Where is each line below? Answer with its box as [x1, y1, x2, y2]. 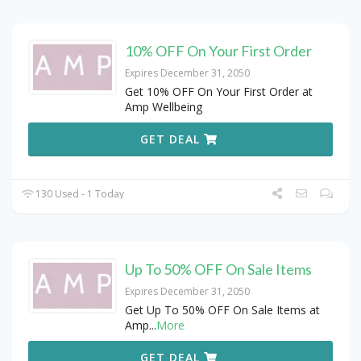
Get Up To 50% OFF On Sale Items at [125, 302, 320, 318]
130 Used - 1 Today [33, 187, 125, 201]
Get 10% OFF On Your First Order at [125, 84, 313, 100]
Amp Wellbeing [125, 99, 202, 115]
